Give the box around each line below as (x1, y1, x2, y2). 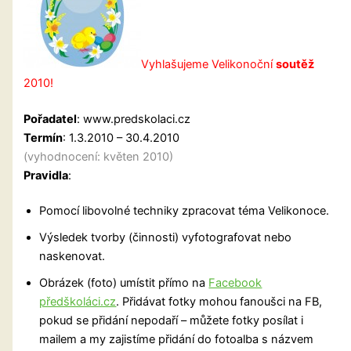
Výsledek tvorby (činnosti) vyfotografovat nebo (39, 230, 292, 245)
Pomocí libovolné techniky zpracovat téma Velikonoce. (39, 204, 330, 219)
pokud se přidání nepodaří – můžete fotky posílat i (39, 313, 304, 328)
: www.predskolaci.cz (77, 111, 191, 126)
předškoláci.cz (39, 295, 117, 309)
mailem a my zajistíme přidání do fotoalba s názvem (39, 332, 314, 347)
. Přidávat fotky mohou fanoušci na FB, (116, 295, 323, 309)
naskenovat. (39, 249, 106, 264)
